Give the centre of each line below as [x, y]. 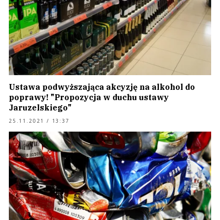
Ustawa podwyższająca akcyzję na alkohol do [102, 87]
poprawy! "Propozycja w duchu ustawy [89, 97]
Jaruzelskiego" [40, 108]
